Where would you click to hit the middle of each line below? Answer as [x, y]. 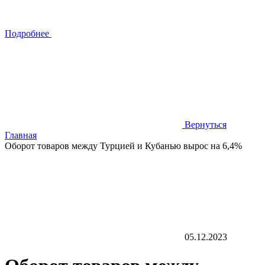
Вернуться [206, 125]
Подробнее [27, 33]
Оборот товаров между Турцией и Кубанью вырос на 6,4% [123, 146]
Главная [21, 135]
